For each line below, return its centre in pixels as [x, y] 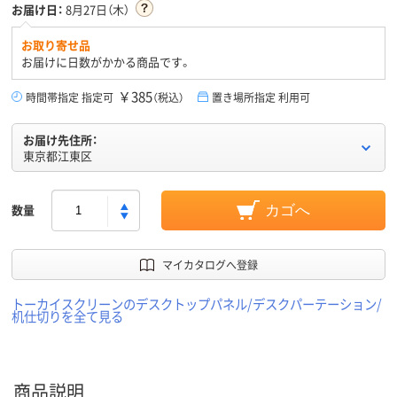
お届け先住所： [60, 140]
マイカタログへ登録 [210, 265]
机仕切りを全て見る [67, 316]
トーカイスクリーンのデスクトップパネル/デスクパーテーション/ [197, 304]
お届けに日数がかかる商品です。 [106, 62]
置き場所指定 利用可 [261, 97]
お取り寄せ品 [56, 45]
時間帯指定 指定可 [70, 97]
